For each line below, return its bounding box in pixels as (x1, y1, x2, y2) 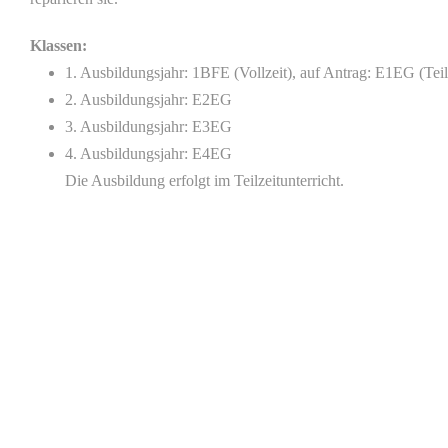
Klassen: (30, 37, 88, 54)
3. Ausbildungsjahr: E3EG (65, 118, 233, 135)
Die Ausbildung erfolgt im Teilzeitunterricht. (65, 172, 345, 189)
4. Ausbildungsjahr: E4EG (65, 145, 233, 162)
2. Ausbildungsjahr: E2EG (65, 91, 233, 108)
